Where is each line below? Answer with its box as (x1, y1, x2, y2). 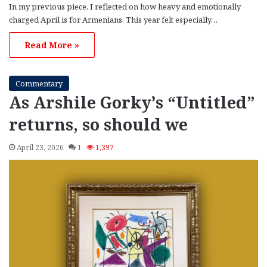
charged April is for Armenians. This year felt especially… (9, 14, 218, 26)
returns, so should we (9, 113, 188, 136)
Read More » (24, 39, 79, 51)
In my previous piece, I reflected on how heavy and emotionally (9, 1, 241, 13)
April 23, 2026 (17, 142, 64, 153)
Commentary (15, 78, 63, 89)
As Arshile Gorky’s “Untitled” (9, 91, 255, 114)
